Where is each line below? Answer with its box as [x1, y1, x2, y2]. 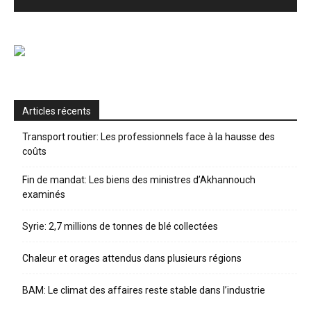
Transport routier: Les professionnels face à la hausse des [22, 131, 275, 142]
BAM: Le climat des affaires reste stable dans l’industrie [22, 284, 265, 296]
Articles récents [22, 105, 91, 117]
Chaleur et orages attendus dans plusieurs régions [22, 252, 242, 264]
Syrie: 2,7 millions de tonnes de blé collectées [22, 220, 218, 232]
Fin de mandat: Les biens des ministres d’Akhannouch [22, 174, 255, 185]
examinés [22, 188, 65, 200]
